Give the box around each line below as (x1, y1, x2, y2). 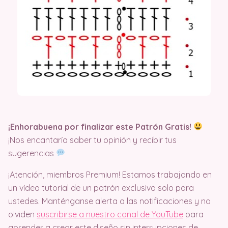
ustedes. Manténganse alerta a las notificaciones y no (8, 195, 211, 206)
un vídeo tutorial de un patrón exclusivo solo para (8, 182, 194, 193)
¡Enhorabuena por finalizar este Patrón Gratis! (8, 121, 191, 132)
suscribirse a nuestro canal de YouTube (37, 209, 183, 219)
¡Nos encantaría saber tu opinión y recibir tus (8, 134, 177, 145)
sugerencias (8, 148, 56, 158)
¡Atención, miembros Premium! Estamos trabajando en (8, 169, 212, 180)
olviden (8, 209, 37, 219)
